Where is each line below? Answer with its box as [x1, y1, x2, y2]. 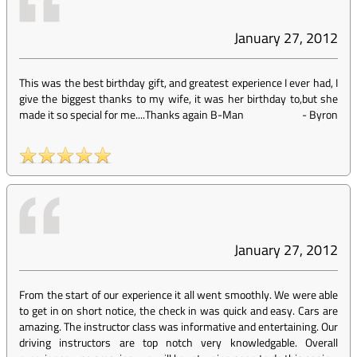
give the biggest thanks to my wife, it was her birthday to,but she [19, 90, 338, 107]
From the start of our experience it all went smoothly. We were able [19, 286, 338, 303]
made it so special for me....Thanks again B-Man [19, 106, 244, 123]
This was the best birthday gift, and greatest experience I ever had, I [19, 74, 338, 91]
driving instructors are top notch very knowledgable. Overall [19, 334, 338, 351]
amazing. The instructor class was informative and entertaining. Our [19, 318, 338, 335]
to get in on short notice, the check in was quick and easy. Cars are [19, 302, 338, 319]
